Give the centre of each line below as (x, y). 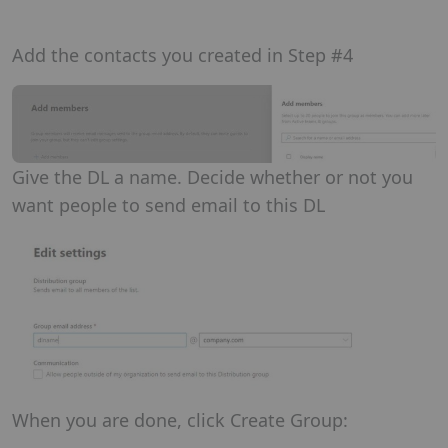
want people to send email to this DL (168, 205)
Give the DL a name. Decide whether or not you (212, 177)
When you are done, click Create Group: (180, 420)
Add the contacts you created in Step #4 (182, 55)
